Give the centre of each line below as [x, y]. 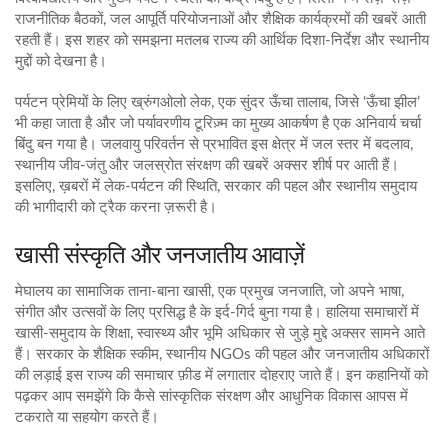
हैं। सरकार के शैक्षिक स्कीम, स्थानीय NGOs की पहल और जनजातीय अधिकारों [222, 354]
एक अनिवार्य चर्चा [375, 123]
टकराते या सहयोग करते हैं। [87, 417]
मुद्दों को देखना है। [61, 61]
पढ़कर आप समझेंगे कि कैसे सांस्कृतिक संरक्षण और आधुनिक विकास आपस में [211, 396]
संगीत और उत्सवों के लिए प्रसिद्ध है [105, 312]
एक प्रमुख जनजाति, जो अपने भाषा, [311, 291]
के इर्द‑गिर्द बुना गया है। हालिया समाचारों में [307, 312]
